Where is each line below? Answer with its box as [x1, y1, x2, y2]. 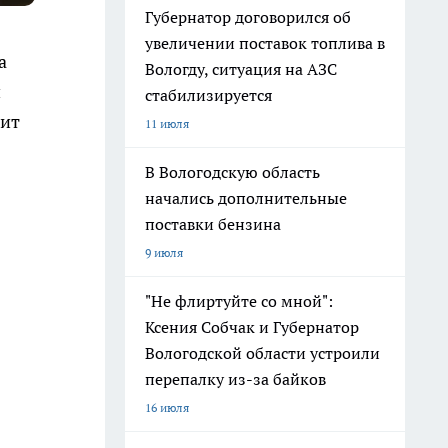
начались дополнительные [145, 188, 347, 208]
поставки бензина [145, 214, 281, 234]
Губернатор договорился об [145, 7, 351, 27]
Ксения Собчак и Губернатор [145, 317, 359, 337]
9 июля [145, 245, 183, 260]
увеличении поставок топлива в [145, 33, 385, 53]
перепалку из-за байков [145, 369, 326, 389]
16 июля [145, 400, 189, 415]
